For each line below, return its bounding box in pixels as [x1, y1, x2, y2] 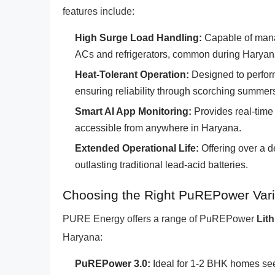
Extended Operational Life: [75, 143, 199, 153]
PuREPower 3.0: [75, 258, 150, 269]
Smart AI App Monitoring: [75, 106, 192, 117]
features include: [63, 6, 134, 17]
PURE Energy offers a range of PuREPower [63, 214, 257, 224]
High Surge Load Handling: [75, 33, 202, 43]
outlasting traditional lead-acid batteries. [75, 160, 248, 170]
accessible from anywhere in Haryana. [75, 123, 241, 133]
